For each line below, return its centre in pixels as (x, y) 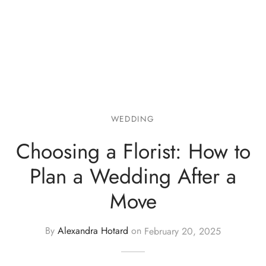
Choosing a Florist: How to (133, 151)
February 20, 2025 (183, 231)
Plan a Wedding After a (133, 176)
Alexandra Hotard (93, 231)
